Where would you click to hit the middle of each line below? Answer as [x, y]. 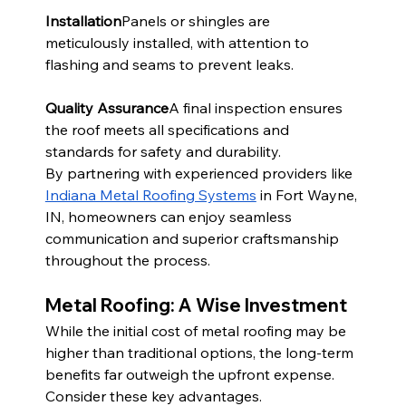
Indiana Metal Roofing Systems [150, 195]
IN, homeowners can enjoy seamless [170, 217]
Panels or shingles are [197, 21]
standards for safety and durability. [163, 152]
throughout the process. [127, 261]
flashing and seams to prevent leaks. [169, 65]
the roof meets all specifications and [169, 130]
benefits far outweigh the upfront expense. [191, 375]
